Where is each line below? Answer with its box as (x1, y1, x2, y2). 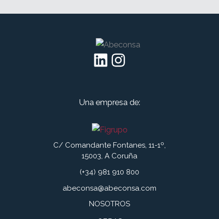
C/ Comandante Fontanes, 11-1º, (53, 141, 166, 150)
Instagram (109, 49, 125, 70)
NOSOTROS (89, 199, 130, 209)
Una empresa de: (79, 97, 140, 107)
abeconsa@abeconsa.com (63, 183, 156, 193)
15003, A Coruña (82, 152, 137, 161)
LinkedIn (91, 49, 102, 70)
